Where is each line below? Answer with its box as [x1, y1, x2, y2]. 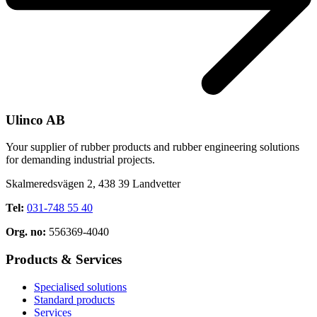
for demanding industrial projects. [6, 154, 155, 166]
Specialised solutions [34, 280, 127, 293]
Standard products [34, 293, 115, 306]
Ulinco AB [6, 112, 65, 127]
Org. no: [6, 226, 46, 238]
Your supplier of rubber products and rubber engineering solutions [6, 141, 299, 154]
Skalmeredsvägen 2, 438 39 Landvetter [6, 178, 180, 190]
